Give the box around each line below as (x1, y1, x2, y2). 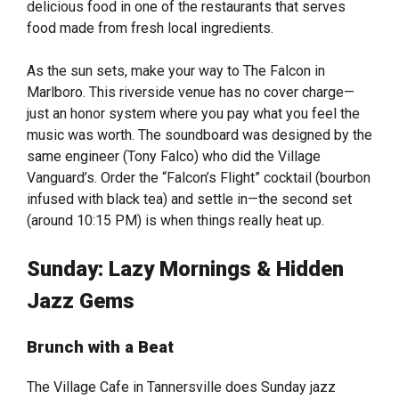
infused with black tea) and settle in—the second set (27, 191, 352, 208)
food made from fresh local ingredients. (27, 20, 277, 37)
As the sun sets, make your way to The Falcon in (27, 62, 325, 80)
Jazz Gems (27, 289, 134, 314)
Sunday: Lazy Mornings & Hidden (27, 256, 344, 282)
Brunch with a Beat (27, 338, 174, 358)
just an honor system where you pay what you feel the (27, 105, 360, 123)
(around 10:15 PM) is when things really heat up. (27, 212, 324, 230)
